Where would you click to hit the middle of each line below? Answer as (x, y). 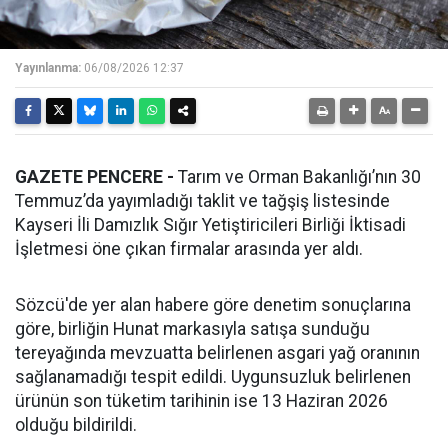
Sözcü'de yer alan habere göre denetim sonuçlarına (213, 305)
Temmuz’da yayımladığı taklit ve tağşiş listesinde (202, 201)
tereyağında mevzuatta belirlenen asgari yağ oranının (217, 353)
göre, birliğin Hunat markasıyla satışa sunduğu (192, 329)
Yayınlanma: (48, 68)
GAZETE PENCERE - (94, 177)
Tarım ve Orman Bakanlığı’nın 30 (297, 177)
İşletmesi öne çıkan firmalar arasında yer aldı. (189, 249)
